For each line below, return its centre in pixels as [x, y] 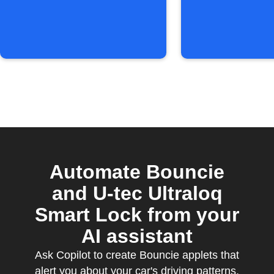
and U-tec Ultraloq [137, 193]
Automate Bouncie [137, 172]
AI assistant [137, 236]
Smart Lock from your [137, 215]
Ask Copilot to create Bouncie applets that [137, 255]
